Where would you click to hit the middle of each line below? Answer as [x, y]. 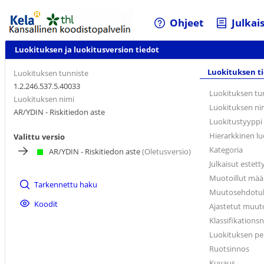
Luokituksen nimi [44, 99]
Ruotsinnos [229, 249]
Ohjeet [187, 23]
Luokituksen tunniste [51, 73]
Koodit [46, 204]
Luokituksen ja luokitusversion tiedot [87, 50]
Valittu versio [39, 136]
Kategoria [226, 150]
